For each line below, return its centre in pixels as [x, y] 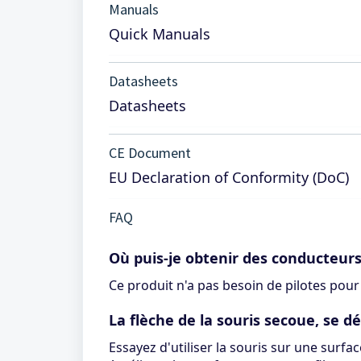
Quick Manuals [160, 34]
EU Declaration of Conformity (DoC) [229, 177]
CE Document [150, 153]
